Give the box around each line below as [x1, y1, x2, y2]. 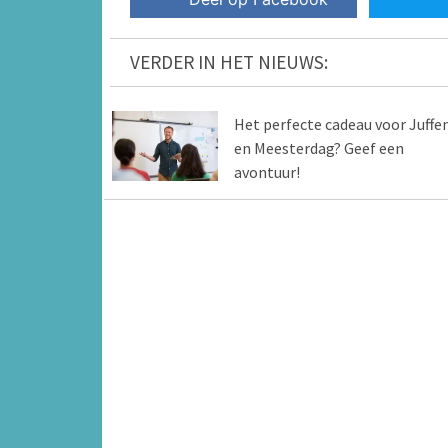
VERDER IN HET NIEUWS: [130, 49, 328, 74]
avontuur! [233, 161, 300, 182]
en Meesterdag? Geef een [233, 137, 404, 158]
